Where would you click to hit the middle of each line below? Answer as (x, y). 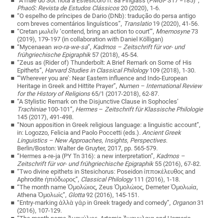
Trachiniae (32, 109)
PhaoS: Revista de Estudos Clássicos (68, 8)
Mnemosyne (173, 32)
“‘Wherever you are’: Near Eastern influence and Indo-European (102, 78)
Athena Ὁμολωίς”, (43, 195)
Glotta (77, 195)
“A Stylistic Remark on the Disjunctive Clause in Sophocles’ (98, 102)
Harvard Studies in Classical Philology (97, 71)
